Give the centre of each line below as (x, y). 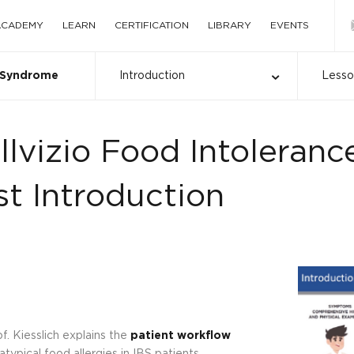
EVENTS (290, 25)
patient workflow (180, 336)
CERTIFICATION (152, 25)
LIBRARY (230, 25)
